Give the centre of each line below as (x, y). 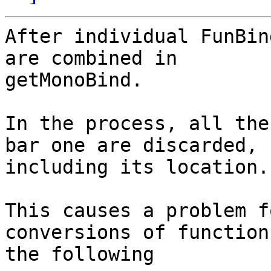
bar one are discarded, (131, 145)
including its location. (137, 167)
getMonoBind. (74, 80)
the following (80, 254)
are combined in (91, 58)
